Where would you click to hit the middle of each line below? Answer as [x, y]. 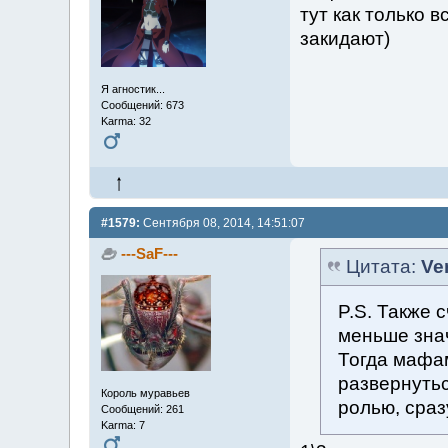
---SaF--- [150, 254]
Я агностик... [132, 89]
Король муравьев [145, 392]
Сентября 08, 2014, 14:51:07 [222, 223]
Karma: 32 [125, 121]
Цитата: [383, 267]
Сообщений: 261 [142, 408]
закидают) [344, 38]
